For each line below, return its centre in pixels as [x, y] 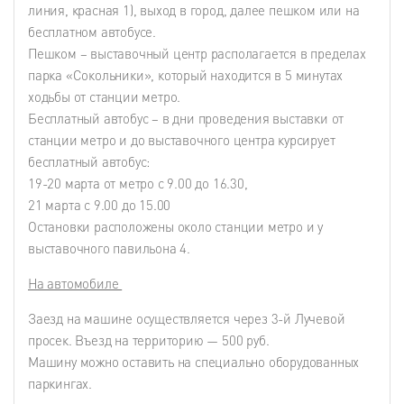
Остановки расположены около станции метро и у [175, 227]
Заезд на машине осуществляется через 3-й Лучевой [187, 319]
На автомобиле [75, 284]
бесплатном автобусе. [92, 32]
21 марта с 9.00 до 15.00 [100, 205]
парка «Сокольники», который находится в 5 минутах [186, 75]
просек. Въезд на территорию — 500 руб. [151, 340]
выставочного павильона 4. [111, 248]
